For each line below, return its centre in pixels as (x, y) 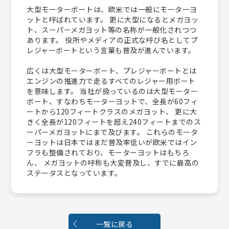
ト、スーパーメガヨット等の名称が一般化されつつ (112, 29)
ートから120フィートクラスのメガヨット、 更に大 (112, 111)
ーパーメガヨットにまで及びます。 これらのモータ (112, 132)
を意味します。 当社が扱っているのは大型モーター (112, 91)
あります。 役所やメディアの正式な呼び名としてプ (112, 40)
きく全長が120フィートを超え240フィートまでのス (114, 121)
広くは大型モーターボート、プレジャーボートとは (112, 70)
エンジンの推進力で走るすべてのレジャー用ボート (111, 81)
